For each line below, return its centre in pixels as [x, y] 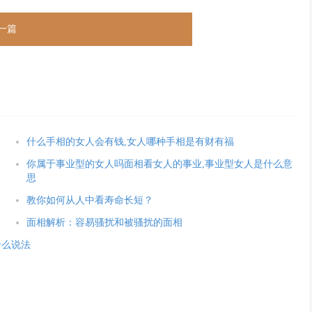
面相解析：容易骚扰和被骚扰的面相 [104, 223]
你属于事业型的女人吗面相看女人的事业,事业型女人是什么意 [159, 164]
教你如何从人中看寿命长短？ [89, 200]
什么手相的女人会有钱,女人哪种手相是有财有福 [130, 142]
